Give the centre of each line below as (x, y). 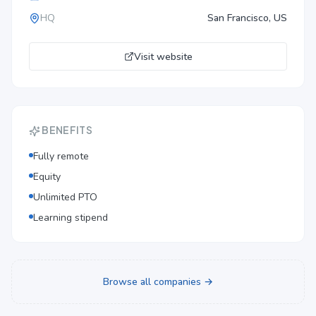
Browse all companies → (158, 282)
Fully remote (61, 156)
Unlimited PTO (65, 197)
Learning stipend (71, 218)
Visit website (163, 56)
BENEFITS (67, 130)
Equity (47, 177)
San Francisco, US (247, 18)
